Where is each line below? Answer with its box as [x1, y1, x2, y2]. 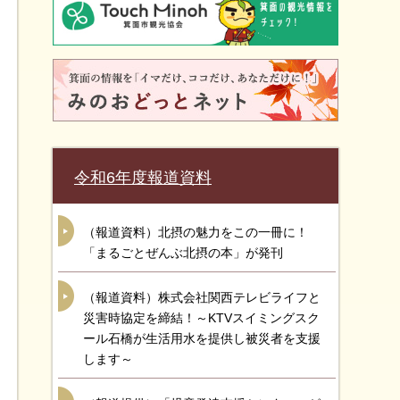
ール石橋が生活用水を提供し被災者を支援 [83, 331, 321, 346]
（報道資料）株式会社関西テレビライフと [83, 290, 321, 304]
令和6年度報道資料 [74, 169, 212, 187]
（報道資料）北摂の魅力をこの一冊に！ [83, 225, 308, 239]
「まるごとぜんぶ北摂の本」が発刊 [83, 246, 283, 260]
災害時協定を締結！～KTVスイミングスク [83, 311, 320, 325]
